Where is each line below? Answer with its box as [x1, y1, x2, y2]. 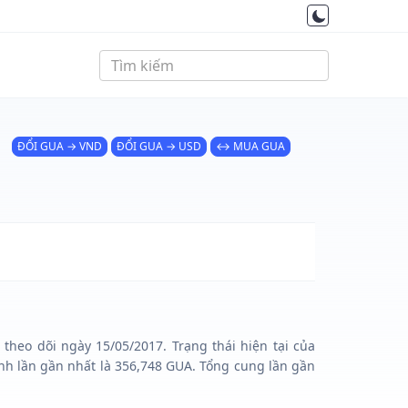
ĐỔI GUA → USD [117, 138, 201, 154]
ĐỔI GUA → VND [17, 138, 102, 154]
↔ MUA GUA [216, 138, 285, 154]
